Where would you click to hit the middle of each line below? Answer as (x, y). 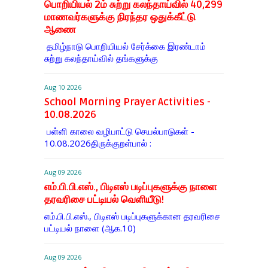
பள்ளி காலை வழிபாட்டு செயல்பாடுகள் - (119, 131)
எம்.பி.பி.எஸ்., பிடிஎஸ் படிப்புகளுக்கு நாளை (130, 187)
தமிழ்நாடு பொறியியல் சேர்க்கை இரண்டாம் (125, 46)
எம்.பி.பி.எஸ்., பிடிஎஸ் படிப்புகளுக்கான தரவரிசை (132, 216)
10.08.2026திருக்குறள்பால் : (98, 143)
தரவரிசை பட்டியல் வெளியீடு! (104, 200)
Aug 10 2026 (63, 87)
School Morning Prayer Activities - (127, 102)
